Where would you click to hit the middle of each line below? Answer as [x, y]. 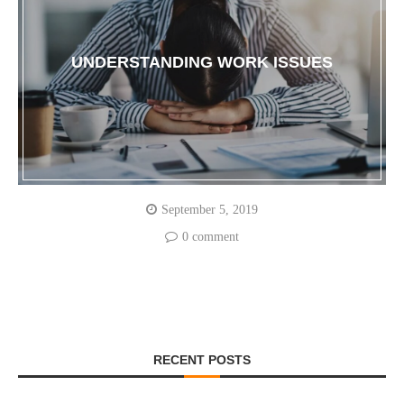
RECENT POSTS [202, 360]
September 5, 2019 [210, 210]
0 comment [211, 237]
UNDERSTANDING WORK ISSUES [202, 63]
